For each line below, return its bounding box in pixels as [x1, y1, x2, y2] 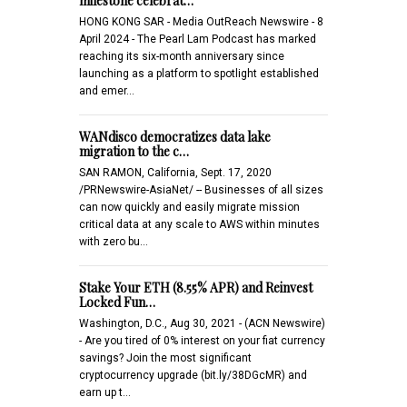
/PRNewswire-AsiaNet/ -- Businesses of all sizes [79, 183, 323, 196]
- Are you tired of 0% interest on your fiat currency [79, 333, 325, 347]
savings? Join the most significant [79, 351, 252, 364]
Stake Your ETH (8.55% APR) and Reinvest [79, 278, 313, 296]
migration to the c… [79, 142, 189, 160]
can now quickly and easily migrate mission [79, 200, 300, 213]
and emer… [79, 84, 134, 97]
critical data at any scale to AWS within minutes [79, 217, 320, 231]
